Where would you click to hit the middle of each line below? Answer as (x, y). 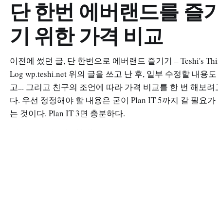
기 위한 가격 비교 (87, 36)
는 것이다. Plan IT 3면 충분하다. (67, 113)
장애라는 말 (30, 211)
